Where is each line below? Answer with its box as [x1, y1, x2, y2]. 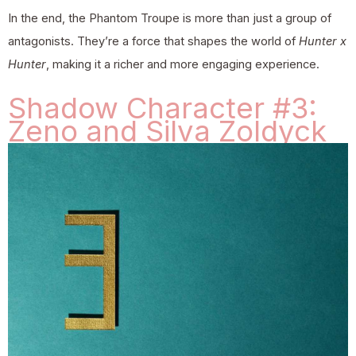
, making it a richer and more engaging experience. [46, 57, 319, 72]
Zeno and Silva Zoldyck [8, 113, 327, 149]
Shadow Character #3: [8, 90, 317, 126]
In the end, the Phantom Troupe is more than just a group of [8, 11, 331, 26]
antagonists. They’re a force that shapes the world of [8, 34, 299, 49]
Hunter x [299, 34, 346, 49]
